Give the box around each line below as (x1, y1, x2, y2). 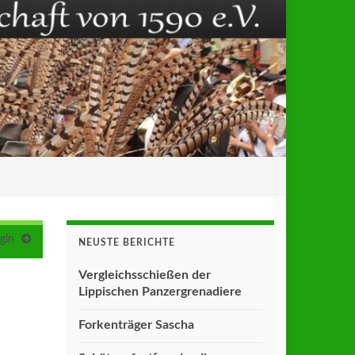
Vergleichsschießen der (78, 269, 211, 281)
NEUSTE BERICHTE (78, 238, 175, 247)
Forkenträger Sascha (78, 319, 194, 331)
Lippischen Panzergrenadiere (78, 285, 242, 298)
